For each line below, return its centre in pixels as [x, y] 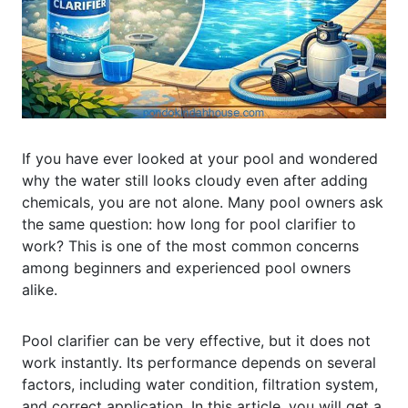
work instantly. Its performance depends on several [199, 362]
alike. [40, 289]
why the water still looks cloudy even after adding [195, 180]
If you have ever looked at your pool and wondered [200, 158]
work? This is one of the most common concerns [190, 245]
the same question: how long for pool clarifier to [189, 224]
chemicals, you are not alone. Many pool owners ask [203, 202]
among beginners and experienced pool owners [186, 267]
